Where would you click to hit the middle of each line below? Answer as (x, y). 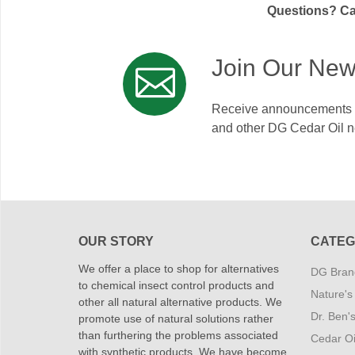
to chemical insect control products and (176, 286)
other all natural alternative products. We (180, 302)
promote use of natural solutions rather (176, 319)
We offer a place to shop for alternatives (179, 269)
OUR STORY (116, 242)
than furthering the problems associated (178, 336)
